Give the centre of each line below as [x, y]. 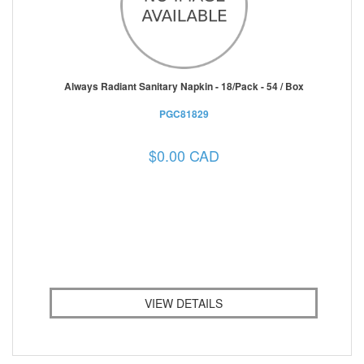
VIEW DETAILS [184, 303]
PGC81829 [184, 113]
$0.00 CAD [184, 155]
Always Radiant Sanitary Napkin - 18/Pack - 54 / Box [184, 86]
